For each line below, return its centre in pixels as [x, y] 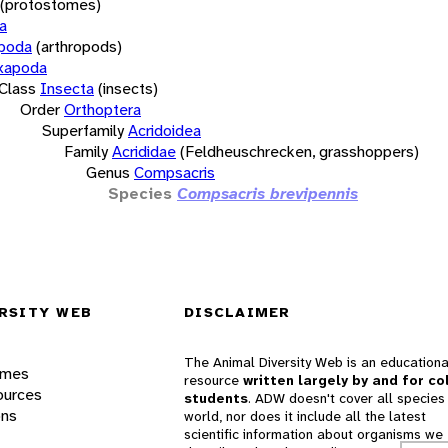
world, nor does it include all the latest [305, 416]
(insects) [128, 88]
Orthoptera [102, 109]
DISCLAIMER [237, 312]
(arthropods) [79, 46]
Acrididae [144, 151]
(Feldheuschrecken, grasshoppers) [299, 151]
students [216, 398]
